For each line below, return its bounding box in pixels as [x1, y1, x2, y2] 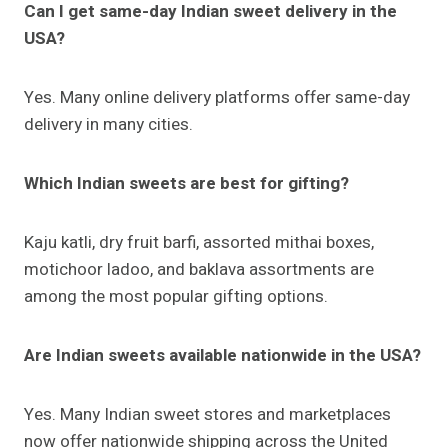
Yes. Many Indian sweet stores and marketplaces [24, 402, 391, 428]
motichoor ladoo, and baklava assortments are [24, 257, 374, 283]
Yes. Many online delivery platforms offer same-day [24, 85, 410, 111]
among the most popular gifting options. [24, 284, 328, 310]
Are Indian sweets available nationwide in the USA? [24, 343, 421, 369]
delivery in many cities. [24, 112, 193, 138]
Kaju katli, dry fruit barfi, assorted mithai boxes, [24, 230, 374, 256]
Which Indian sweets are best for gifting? [24, 171, 349, 197]
